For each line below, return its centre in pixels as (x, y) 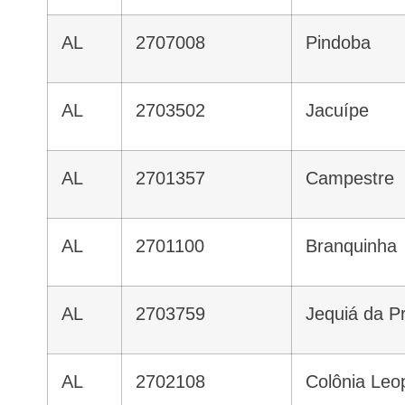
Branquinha (357, 246)
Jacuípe (342, 111)
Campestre (356, 179)
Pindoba (344, 43)
